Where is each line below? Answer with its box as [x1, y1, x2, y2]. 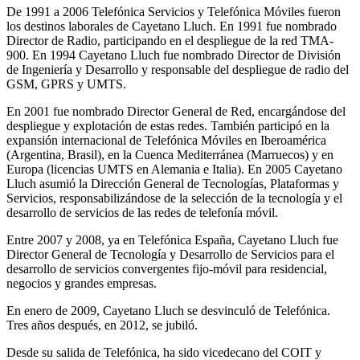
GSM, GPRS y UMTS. [6, 76, 126, 91]
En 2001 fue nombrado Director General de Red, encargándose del [6, 104, 346, 118]
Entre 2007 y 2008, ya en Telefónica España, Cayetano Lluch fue [6, 232, 338, 247]
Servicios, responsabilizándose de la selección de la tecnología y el [6, 190, 342, 205]
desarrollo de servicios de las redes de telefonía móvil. [6, 205, 278, 219]
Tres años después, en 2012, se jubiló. [6, 317, 198, 332]
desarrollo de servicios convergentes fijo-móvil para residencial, [6, 261, 327, 276]
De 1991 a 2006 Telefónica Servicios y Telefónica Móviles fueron [6, 4, 341, 18]
